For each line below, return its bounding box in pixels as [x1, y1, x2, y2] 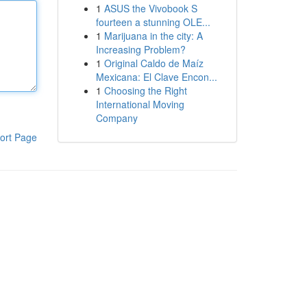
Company [95, 111, 138, 125]
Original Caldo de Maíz [103, 56, 204, 70]
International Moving [95, 97, 184, 111]
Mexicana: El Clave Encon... [95, 70, 217, 84]
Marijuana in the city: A [103, 29, 203, 42]
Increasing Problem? [95, 42, 186, 56]
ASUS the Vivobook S [103, 1, 197, 15]
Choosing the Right [103, 84, 187, 97]
